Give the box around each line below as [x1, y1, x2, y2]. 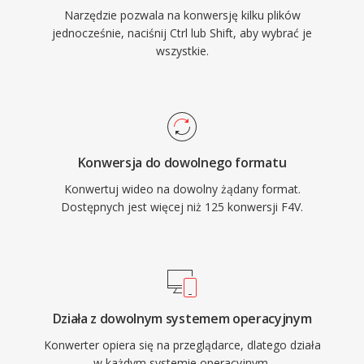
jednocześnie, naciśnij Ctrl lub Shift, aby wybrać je [52, 25, 312, 41]
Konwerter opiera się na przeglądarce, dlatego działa [43, 337, 321, 353]
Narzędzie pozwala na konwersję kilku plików [63, 7, 301, 23]
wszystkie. [155, 43, 209, 58]
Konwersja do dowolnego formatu [77, 154, 287, 171]
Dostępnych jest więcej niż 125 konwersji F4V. [61, 199, 303, 214]
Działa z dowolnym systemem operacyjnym [52, 310, 312, 327]
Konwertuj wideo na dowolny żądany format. [63, 181, 301, 197]
